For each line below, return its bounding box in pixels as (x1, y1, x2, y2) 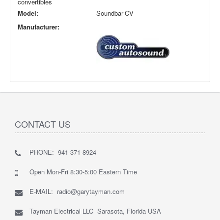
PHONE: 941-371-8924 (29, 147, 96, 157)
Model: (18, 8, 38, 18)
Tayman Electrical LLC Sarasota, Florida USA (29, 206, 161, 216)
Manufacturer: (18, 22, 59, 32)
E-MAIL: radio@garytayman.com (29, 187, 125, 196)
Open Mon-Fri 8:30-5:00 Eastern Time (29, 167, 137, 177)
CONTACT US (15, 117, 71, 131)
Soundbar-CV (96, 8, 134, 18)
